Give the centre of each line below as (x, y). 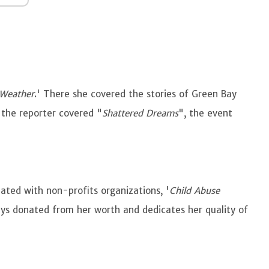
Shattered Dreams (141, 113)
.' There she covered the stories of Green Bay (136, 94)
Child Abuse (195, 191)
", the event (206, 113)
